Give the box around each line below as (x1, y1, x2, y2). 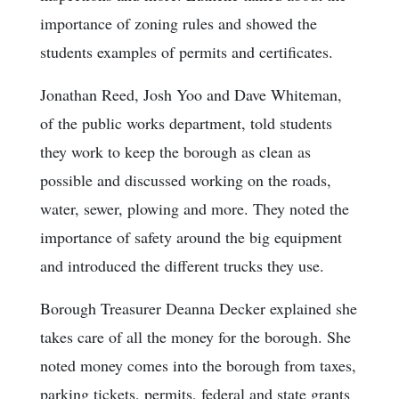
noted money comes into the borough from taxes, (40, 354, 356, 377)
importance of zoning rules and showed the (40, 12, 317, 35)
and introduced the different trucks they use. (40, 255, 324, 277)
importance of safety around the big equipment (40, 226, 342, 248)
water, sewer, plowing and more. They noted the (40, 198, 349, 220)
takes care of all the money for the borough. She (40, 326, 351, 348)
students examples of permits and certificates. (40, 41, 333, 63)
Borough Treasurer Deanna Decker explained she (40, 297, 357, 320)
